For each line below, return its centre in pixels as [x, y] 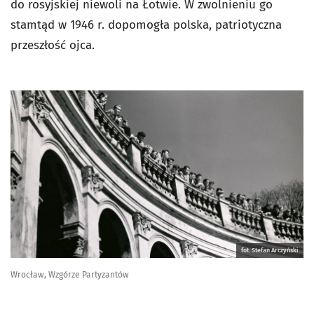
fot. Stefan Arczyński [270, 250]
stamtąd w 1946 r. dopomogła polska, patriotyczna [146, 25]
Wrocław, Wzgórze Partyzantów [70, 274]
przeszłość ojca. [53, 46]
